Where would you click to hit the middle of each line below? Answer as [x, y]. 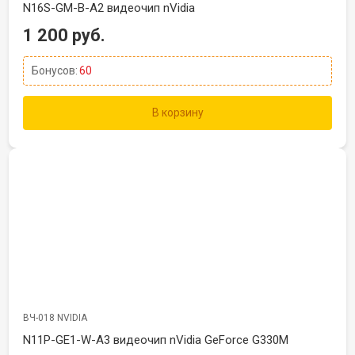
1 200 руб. [64, 35]
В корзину [177, 113]
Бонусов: [55, 71]
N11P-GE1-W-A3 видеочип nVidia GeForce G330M [156, 340]
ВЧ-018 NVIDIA [55, 318]
